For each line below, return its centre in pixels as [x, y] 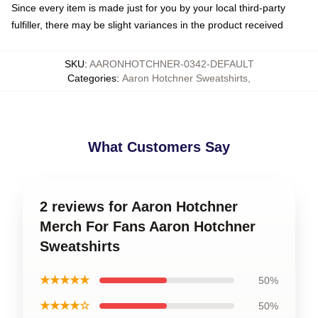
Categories [92, 78]
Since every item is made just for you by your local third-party [148, 8]
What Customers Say [159, 147]
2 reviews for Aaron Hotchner [139, 207]
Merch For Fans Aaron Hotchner [148, 226]
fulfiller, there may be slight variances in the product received [147, 25]
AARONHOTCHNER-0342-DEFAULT [171, 64]
